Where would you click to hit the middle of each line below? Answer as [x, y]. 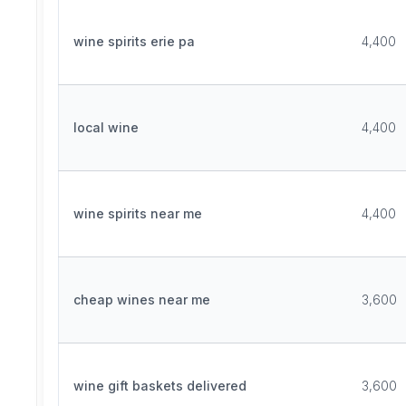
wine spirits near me [138, 213]
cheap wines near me [142, 300]
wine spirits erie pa [134, 41]
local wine [106, 127]
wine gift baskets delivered [160, 386]
